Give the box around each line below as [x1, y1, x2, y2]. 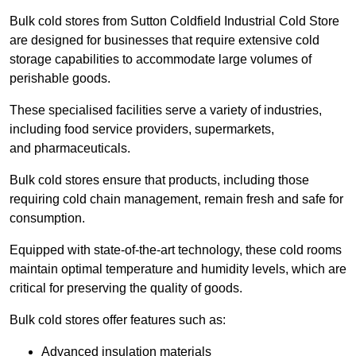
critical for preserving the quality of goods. [10, 281, 242, 296]
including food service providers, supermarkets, [10, 122, 274, 137]
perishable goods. [10, 72, 110, 86]
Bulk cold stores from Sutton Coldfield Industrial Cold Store [10, 14, 339, 29]
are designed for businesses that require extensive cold [10, 33, 319, 48]
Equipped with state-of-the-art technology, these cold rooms [10, 243, 342, 257]
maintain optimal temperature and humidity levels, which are [10, 262, 346, 277]
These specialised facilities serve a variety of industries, [10, 103, 322, 118]
